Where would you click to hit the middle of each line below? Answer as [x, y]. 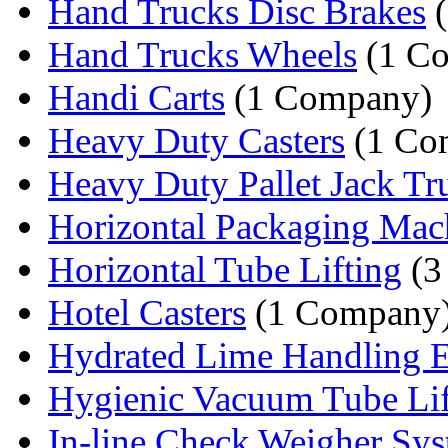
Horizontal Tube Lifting [225, 269]
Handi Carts [136, 97]
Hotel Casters [147, 312]
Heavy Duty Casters [196, 140]
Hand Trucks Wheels [202, 54]
